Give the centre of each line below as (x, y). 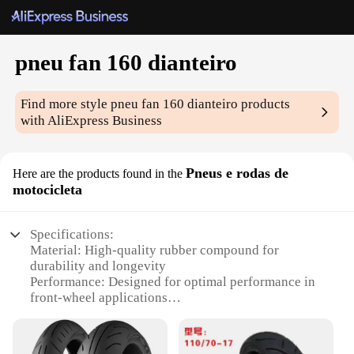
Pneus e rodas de (237, 173)
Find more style (66, 104)
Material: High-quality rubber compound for (155, 250)
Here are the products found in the (98, 174)
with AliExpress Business (92, 121)
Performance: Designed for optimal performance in (173, 282)
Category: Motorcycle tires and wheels (139, 314)
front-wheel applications (99, 298)
